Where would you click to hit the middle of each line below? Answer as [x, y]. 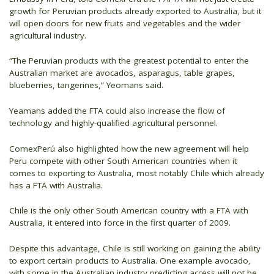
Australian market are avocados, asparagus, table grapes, [122, 73]
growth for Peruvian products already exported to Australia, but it [135, 11]
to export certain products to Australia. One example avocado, [130, 260]
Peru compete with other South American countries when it [123, 161]
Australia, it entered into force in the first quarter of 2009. [120, 223]
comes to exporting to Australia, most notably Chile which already [137, 173]
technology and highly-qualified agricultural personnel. [113, 123]
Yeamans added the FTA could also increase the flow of [117, 111]
